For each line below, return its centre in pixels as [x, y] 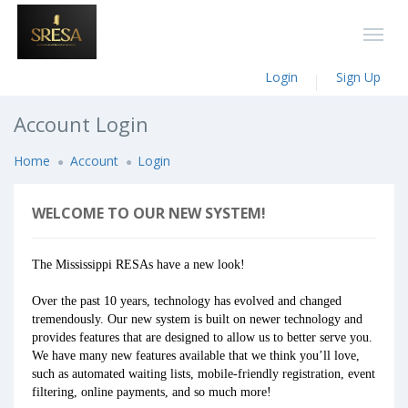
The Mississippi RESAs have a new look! [138, 265]
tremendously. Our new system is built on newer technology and [197, 319]
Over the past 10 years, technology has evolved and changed [187, 301]
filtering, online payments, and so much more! [152, 392]
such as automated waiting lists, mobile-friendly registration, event [204, 374]
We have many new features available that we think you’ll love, [196, 356]
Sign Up [358, 77]
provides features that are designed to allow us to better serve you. [202, 337]
